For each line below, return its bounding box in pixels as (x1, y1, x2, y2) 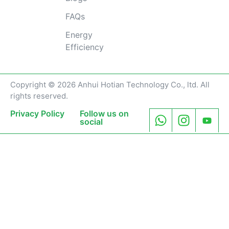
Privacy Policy (10, 108, 64, 119)
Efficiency (65, 42, 104, 53)
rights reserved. (10, 91, 68, 101)
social (80, 117, 103, 127)
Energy (65, 30, 93, 40)
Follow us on (80, 108, 129, 119)
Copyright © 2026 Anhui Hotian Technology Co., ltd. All (10, 80, 210, 90)
